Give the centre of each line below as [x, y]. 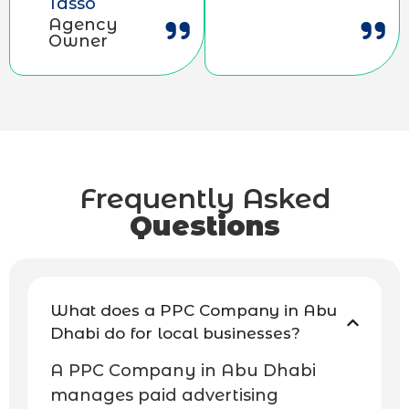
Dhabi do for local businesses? [175, 334]
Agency [83, 25]
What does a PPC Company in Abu [194, 311]
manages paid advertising [164, 396]
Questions [204, 226]
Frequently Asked [204, 199]
